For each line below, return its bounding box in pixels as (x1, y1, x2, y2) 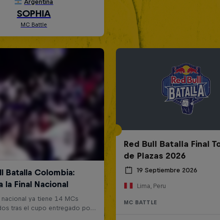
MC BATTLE (123, 199, 157, 205)
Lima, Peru (137, 182, 166, 190)
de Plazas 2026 (123, 150, 186, 161)
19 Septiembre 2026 (136, 166, 197, 174)
